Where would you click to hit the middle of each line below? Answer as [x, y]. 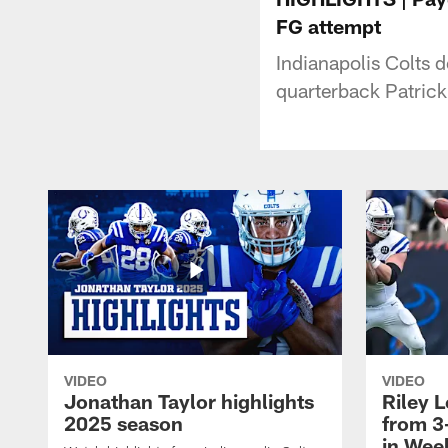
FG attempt [328, 25]
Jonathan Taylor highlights [189, 400]
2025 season [123, 422]
